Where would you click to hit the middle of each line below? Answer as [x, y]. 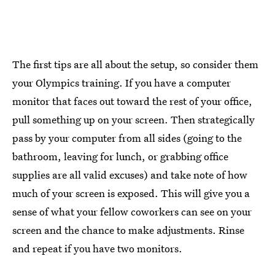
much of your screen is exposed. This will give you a [131, 193]
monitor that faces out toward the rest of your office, [132, 101]
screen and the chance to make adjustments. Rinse [128, 230]
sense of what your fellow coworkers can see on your [132, 212]
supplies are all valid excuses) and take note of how [130, 175]
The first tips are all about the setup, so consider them [135, 64]
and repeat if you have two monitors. [97, 249]
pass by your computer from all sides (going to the [127, 138]
